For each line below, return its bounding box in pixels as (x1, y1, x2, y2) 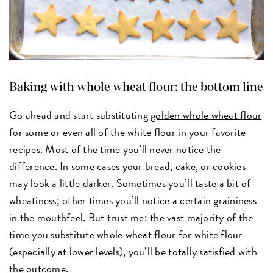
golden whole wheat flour (151, 107, 262, 124)
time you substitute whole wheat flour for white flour (9, 226, 243, 243)
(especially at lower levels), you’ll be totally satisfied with (9, 243, 257, 260)
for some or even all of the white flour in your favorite (9, 124, 246, 141)
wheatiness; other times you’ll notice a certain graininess (9, 192, 257, 209)
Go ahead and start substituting (9, 107, 151, 124)
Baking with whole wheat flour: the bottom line (9, 81, 264, 94)
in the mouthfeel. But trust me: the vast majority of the (9, 209, 253, 226)
